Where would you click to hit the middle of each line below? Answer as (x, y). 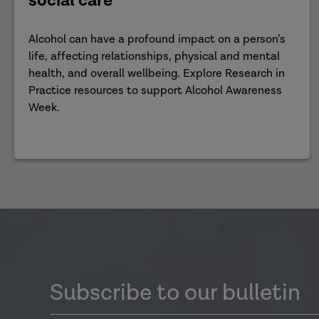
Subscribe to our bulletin (175, 293)
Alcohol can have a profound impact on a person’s (157, 40)
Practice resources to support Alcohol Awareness (155, 91)
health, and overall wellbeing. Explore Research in (157, 74)
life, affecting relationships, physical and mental (154, 57)
